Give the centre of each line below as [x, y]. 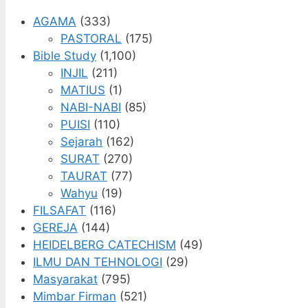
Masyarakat [65, 279]
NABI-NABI [91, 107]
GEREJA [55, 227]
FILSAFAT [59, 210]
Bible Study [65, 55]
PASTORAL [91, 38]
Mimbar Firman [75, 296]
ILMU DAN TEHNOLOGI [98, 262]
